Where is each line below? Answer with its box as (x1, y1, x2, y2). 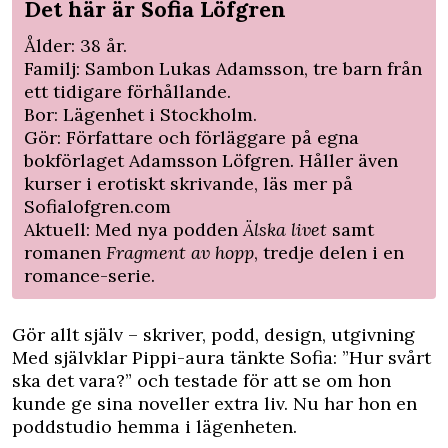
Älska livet (243, 217, 327, 241)
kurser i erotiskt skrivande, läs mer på (24, 171, 353, 195)
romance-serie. (24, 263, 155, 287)
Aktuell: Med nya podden (24, 217, 243, 241)
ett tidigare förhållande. (24, 79, 231, 103)
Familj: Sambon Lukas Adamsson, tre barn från (24, 56, 422, 80)
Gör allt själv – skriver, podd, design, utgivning (12, 322, 415, 346)
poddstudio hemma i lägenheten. (12, 414, 297, 438)
